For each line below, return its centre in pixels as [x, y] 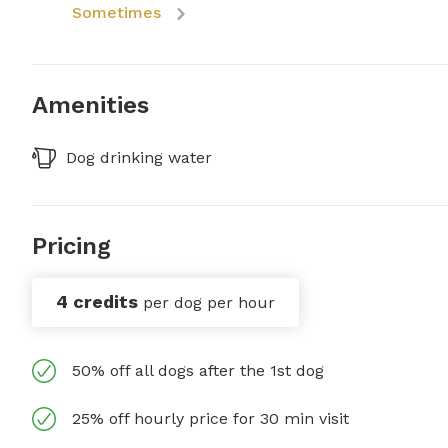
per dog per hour [209, 302]
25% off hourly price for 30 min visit [210, 418]
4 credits [97, 301]
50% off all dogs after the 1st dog [198, 370]
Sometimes [116, 12]
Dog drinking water [139, 157]
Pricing [71, 246]
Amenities [90, 105]
